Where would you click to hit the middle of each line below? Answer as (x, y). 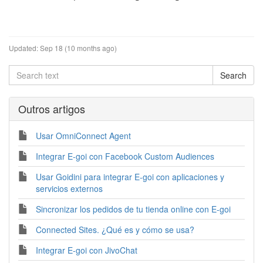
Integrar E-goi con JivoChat (87, 250)
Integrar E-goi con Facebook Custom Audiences (125, 156)
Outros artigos (52, 109)
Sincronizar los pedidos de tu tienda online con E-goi (133, 209)
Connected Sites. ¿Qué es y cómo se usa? (115, 230)
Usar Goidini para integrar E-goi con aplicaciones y (130, 177)
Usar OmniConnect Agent (83, 136)
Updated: (23, 48)
